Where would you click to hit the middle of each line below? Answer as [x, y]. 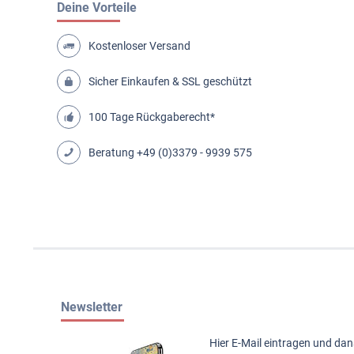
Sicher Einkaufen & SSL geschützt [170, 81]
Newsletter [92, 307]
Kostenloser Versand [139, 45]
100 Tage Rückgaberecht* [152, 117]
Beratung [113, 152]
